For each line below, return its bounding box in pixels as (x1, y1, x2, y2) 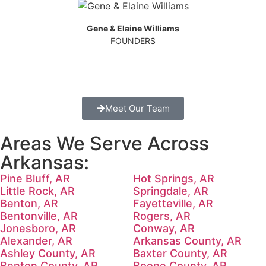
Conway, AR (133, 221, 195, 235)
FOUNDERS (110, 35, 156, 46)
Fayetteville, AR (133, 197, 213, 210)
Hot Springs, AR (133, 172, 214, 185)
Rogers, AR (133, 209, 191, 222)
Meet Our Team (105, 102, 170, 114)
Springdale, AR (133, 184, 208, 197)
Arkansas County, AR (133, 234, 242, 247)
